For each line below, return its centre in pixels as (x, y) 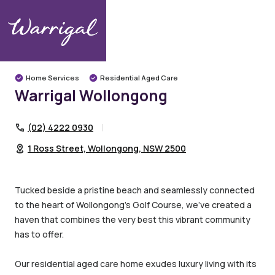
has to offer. (39, 234)
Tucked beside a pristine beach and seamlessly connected (135, 190)
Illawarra (107, 27)
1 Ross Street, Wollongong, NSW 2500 (107, 148)
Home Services (52, 78)
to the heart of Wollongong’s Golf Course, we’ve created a (133, 205)
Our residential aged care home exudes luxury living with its (136, 264)
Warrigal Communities (142, 14)
